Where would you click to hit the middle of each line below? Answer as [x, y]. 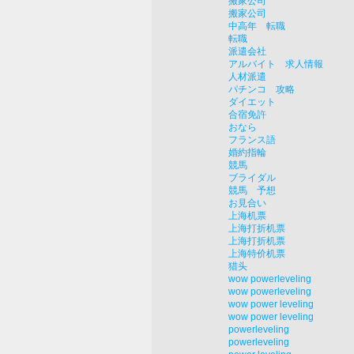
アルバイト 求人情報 [276, 64]
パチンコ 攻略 [262, 90]
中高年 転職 [257, 26]
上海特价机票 [257, 254]
